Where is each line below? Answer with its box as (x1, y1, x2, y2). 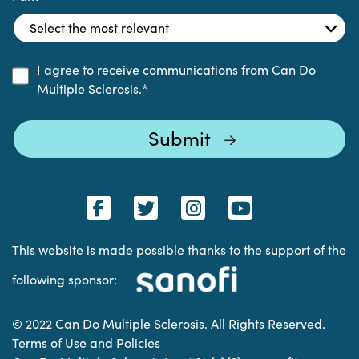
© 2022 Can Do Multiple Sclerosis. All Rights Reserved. (12, 314, 325, 332)
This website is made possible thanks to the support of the (12, 240, 346, 258)
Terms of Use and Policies (12, 333, 160, 351)
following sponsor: (12, 270, 117, 288)
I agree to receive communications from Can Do (36, 60, 316, 78)
